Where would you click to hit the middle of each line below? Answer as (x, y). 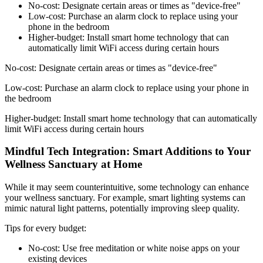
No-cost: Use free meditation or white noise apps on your (134, 248)
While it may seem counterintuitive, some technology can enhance (127, 187)
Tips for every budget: (45, 228)
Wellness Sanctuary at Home (73, 164)
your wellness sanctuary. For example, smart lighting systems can (125, 198)
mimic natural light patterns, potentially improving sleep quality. (122, 208)
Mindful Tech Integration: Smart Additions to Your (128, 151)
